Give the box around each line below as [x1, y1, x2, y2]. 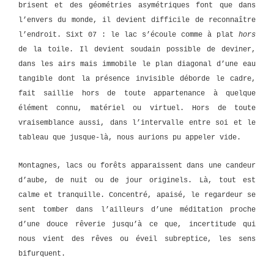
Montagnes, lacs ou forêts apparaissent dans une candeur [18, 161, 256, 170]
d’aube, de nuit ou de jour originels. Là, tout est [18, 176, 256, 185]
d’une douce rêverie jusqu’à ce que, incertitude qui [18, 220, 256, 229]
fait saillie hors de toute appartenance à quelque [18, 89, 256, 98]
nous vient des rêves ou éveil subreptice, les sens [18, 235, 256, 243]
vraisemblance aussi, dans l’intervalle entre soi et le [18, 118, 256, 127]
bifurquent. [18, 250, 65, 258]
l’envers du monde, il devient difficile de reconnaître [18, 15, 256, 24]
